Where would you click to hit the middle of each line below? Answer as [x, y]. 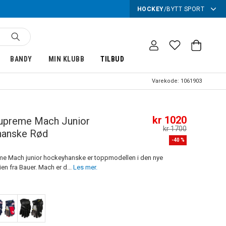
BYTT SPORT [185, 9]
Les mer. [85, 167]
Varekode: [166, 81]
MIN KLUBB [66, 59]
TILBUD [112, 59]
